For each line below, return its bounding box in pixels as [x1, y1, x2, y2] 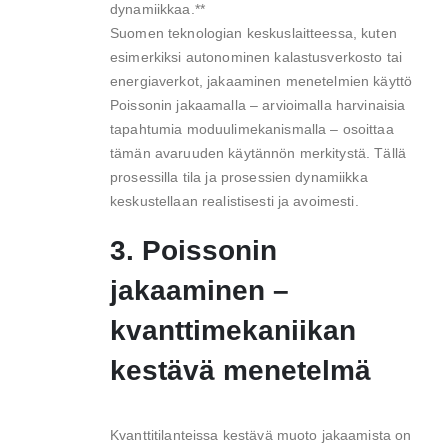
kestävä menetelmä [110, 355, 371, 387]
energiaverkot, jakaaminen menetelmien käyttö [110, 72, 413, 89]
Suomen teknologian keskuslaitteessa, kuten [110, 24, 397, 41]
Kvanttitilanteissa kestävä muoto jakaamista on [110, 427, 412, 444]
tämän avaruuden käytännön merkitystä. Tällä [110, 144, 407, 161]
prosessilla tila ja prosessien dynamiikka [110, 168, 368, 185]
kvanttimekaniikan [110, 315, 356, 347]
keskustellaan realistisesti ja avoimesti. [110, 192, 359, 209]
